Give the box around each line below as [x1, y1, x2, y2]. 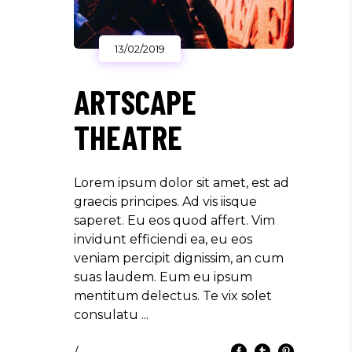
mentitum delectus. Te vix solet [74, 288, 272, 303]
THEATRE [74, 116, 182, 156]
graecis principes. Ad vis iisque [74, 193, 257, 209]
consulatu [74, 306, 141, 322]
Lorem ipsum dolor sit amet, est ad [74, 174, 289, 190]
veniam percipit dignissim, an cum [74, 250, 284, 266]
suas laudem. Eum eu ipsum [74, 269, 252, 284]
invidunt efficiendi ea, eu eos [74, 231, 252, 247]
